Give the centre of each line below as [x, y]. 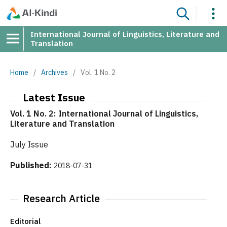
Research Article [61, 199]
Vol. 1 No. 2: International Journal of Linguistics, [104, 114]
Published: [32, 165]
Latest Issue [54, 98]
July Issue [30, 145]
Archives [54, 72]
